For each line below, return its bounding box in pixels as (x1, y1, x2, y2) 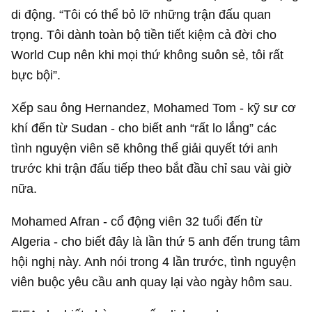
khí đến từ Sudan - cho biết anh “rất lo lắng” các (11, 120, 277, 135)
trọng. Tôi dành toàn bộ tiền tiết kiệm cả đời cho (11, 26, 277, 42)
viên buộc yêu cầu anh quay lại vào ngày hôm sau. (11, 274, 293, 290)
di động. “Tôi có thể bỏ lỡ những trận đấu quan (11, 6, 272, 22)
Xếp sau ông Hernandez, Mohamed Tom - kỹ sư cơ (11, 100, 297, 115)
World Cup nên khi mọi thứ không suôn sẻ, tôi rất (11, 47, 284, 62)
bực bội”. (11, 67, 61, 82)
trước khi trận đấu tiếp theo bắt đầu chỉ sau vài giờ (11, 160, 292, 175)
